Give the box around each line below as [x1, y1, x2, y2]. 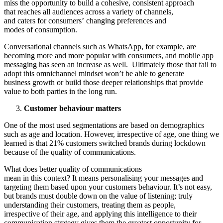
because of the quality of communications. [4, 147, 138, 156]
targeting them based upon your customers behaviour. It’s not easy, [4, 182, 212, 191]
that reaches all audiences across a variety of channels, [4, 7, 173, 16]
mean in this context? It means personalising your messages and [4, 173, 203, 182]
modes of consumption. [4, 25, 81, 34]
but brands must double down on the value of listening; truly [4, 191, 193, 200]
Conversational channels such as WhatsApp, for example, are [4, 42, 196, 51]
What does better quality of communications [4, 164, 142, 173]
